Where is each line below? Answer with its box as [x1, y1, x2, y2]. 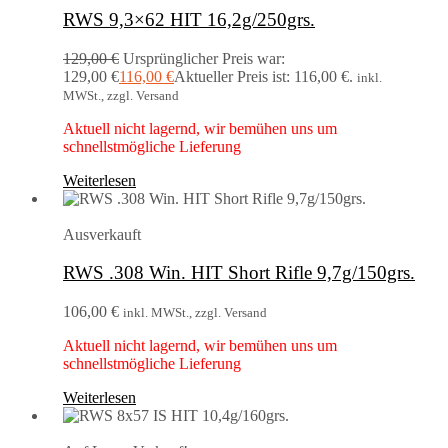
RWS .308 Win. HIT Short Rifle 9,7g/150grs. [63, 262, 415, 284]
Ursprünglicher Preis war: [123, 49, 285, 67]
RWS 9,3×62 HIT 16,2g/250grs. [63, 8, 315, 30]
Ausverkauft [63, 225, 141, 243]
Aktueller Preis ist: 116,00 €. [174, 67, 353, 85]
